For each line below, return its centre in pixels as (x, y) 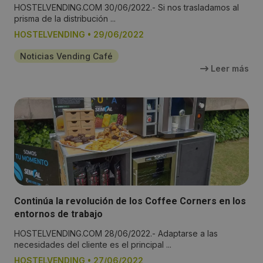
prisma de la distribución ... (65, 19)
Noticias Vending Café (66, 56)
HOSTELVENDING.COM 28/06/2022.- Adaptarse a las (116, 234)
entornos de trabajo (58, 214)
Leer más (229, 69)
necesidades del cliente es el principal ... (93, 245)
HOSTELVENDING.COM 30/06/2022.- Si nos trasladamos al (127, 8)
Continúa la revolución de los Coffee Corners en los (130, 201)
